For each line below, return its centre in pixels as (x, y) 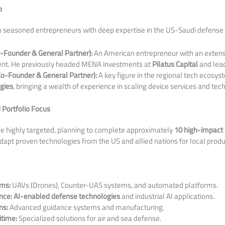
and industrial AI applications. (167, 196)
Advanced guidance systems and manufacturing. (86, 207)
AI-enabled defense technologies (67, 196)
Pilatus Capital (175, 64)
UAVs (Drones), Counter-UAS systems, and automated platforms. (115, 185)
